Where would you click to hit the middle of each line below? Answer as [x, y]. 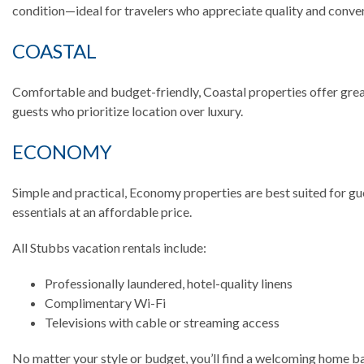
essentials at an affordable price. [102, 212]
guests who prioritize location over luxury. [128, 111]
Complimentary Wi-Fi [105, 303]
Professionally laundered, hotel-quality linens [169, 283]
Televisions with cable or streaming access [162, 322]
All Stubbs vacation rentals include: [109, 247]
